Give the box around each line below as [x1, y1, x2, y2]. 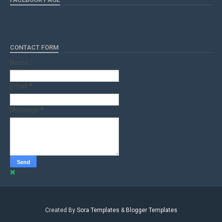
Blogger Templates [125, 207, 177, 214]
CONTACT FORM [10, 44, 58, 51]
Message [10, 106, 40, 114]
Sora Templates [76, 207, 119, 214]
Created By [45, 207, 77, 214]
